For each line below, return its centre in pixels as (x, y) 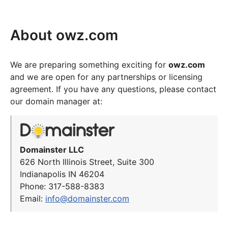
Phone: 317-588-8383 (62, 187)
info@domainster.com (87, 199)
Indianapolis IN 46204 (62, 174)
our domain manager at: (56, 101)
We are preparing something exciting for (89, 65)
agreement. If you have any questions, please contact (113, 89)
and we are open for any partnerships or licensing (106, 77)
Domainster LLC (52, 150)
